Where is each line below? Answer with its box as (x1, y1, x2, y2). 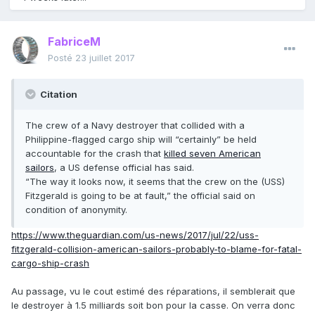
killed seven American (164, 148, 261, 160)
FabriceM (48, 34, 101, 49)
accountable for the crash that (25, 148, 164, 160)
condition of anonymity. (25, 204, 127, 216)
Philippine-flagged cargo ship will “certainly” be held (25, 134, 257, 146)
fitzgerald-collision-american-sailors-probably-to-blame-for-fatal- (11, 243, 302, 255)
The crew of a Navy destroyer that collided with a (25, 120, 245, 131)
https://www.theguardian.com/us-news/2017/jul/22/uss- (11, 229, 259, 241)
